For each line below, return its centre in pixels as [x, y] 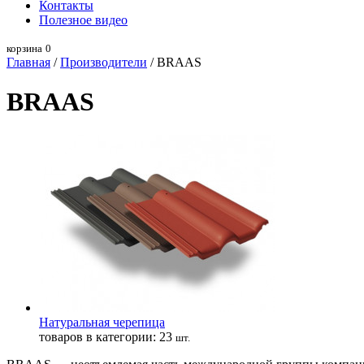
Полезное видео [83, 20]
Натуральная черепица [102, 322]
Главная [28, 62]
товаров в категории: [99, 336]
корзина [24, 48]
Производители [104, 62]
